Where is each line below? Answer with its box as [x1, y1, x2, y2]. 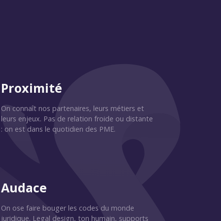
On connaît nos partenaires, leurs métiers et [1, 104, 144, 113]
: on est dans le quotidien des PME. [1, 124, 115, 134]
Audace [1, 179, 47, 196]
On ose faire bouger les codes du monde [1, 203, 134, 213]
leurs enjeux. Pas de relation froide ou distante [1, 114, 153, 123]
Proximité [1, 79, 62, 96]
